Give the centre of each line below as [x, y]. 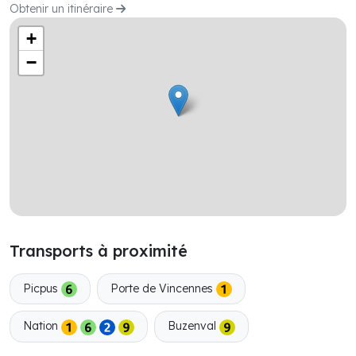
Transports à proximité [99, 251]
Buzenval [193, 326]
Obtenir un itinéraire [63, 9]
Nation [42, 326]
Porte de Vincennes [163, 288]
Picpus [42, 288]
